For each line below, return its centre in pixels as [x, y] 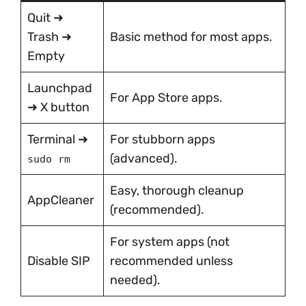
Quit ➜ [45, 18]
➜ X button [58, 107]
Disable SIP [59, 261]
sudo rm [49, 159]
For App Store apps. [166, 98]
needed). [135, 280]
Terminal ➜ [58, 139]
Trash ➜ [50, 37]
